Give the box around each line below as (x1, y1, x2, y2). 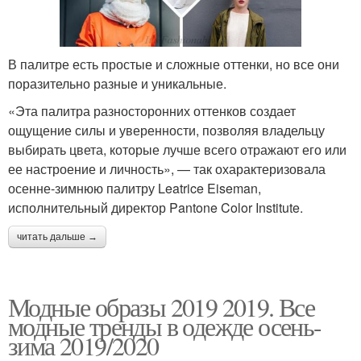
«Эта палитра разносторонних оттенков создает (8, 102, 296, 121)
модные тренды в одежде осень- (8, 309, 322, 344)
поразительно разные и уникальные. (8, 74, 226, 93)
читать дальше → (17, 231, 98, 243)
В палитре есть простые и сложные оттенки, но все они (8, 55, 339, 74)
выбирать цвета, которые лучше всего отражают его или (8, 140, 346, 160)
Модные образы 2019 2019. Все (8, 289, 315, 325)
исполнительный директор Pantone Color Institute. (8, 198, 303, 218)
